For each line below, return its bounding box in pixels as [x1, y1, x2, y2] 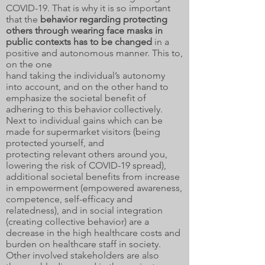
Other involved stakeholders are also [6, 250, 159, 261]
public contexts [6, 36, 71, 47]
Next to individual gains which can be [6, 115, 163, 126]
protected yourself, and [6, 137, 104, 148]
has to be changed [73, 36, 152, 47]
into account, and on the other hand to [6, 81, 169, 92]
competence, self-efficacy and [6, 193, 132, 205]
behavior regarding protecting [40, 14, 167, 25]
